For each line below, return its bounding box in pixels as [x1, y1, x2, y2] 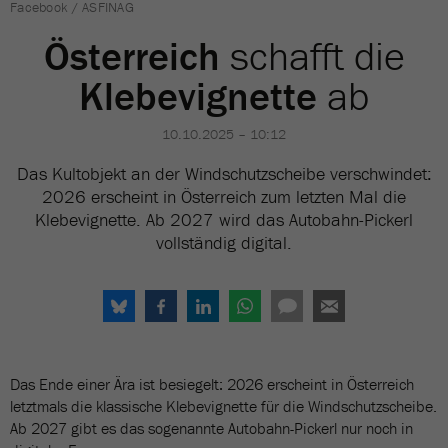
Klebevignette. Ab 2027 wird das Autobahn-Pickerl [35, 208, 413, 231]
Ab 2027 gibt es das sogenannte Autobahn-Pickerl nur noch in [10, 418, 413, 438]
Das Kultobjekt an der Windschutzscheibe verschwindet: [16, 162, 432, 185]
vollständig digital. [156, 231, 292, 254]
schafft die [219, 31, 405, 80]
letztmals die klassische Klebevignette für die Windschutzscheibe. [10, 396, 437, 416]
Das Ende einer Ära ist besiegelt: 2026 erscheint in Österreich [10, 374, 414, 394]
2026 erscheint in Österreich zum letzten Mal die [42, 185, 406, 208]
